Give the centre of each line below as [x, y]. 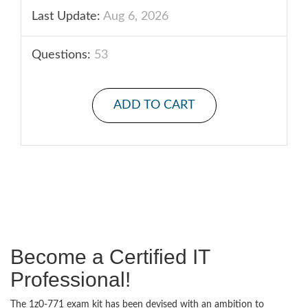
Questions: [61, 55]
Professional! [70, 279]
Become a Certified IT [110, 257]
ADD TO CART [154, 105]
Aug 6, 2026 [134, 16]
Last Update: [66, 16]
